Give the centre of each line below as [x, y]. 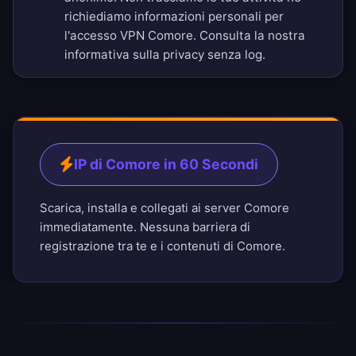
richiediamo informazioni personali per [174, 17]
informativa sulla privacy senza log [163, 55]
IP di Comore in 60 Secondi [166, 164]
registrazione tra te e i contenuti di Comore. [163, 246]
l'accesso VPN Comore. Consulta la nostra [185, 36]
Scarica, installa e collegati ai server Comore [164, 208]
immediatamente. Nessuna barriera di [145, 227]
